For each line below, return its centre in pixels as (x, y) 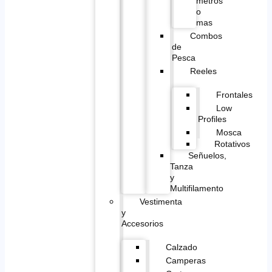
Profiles (212, 119)
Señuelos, (207, 155)
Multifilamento (196, 188)
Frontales (234, 94)
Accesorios (142, 223)
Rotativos (232, 144)
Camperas (185, 260)
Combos (206, 36)
